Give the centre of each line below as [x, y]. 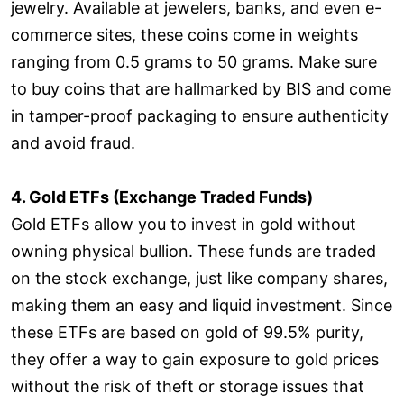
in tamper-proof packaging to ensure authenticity [200, 115]
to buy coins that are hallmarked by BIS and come [201, 88]
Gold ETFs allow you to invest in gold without [184, 224]
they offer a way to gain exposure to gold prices [195, 359]
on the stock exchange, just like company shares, [199, 278]
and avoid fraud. [73, 142]
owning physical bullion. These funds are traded [193, 251]
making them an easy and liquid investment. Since [202, 305]
